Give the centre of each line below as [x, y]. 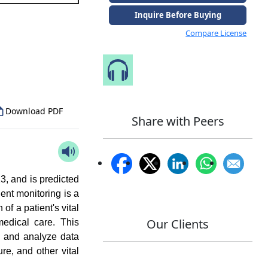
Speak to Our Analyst [193, 70]
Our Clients [178, 224]
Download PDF [34, 111]
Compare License [216, 33]
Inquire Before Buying [178, 15]
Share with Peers [178, 121]
